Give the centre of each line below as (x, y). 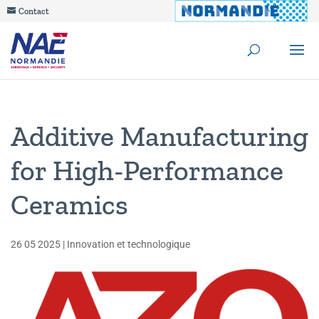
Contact (34, 11)
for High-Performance (147, 170)
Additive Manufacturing (159, 136)
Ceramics (69, 204)
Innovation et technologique (129, 244)
